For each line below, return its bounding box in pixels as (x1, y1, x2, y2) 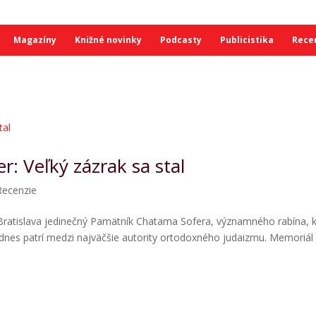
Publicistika (219, 34, 274, 46)
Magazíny (13, 34, 56, 46)
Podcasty (159, 34, 202, 46)
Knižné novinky (74, 34, 142, 46)
